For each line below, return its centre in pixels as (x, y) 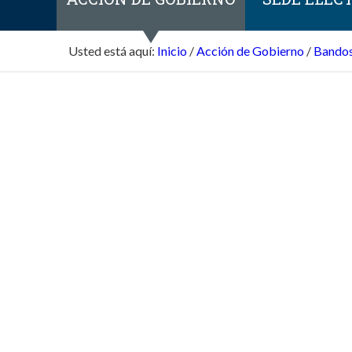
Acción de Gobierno (250, 50)
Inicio (172, 50)
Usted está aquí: (112, 50)
